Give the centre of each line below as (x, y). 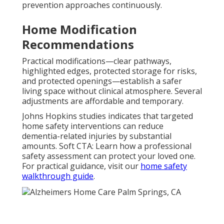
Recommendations (78, 44)
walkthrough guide (58, 176)
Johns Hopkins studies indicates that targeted (107, 116)
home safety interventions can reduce (93, 126)
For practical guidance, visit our (81, 166)
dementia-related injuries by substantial (97, 136)
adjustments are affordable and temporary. (103, 101)
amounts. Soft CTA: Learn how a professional (107, 146)
